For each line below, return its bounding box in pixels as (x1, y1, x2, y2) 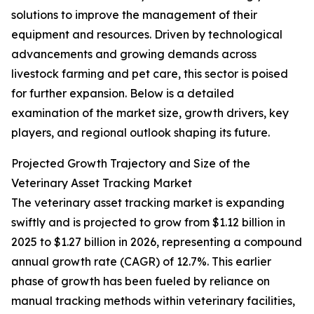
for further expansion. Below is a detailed (11, 86, 234, 101)
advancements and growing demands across (11, 47, 257, 62)
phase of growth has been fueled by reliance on (11, 274, 270, 289)
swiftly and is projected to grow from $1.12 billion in (11, 215, 285, 230)
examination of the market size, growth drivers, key (11, 106, 289, 121)
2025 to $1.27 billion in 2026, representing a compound (11, 235, 302, 250)
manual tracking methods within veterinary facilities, (11, 294, 295, 308)
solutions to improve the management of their (11, 8, 257, 22)
